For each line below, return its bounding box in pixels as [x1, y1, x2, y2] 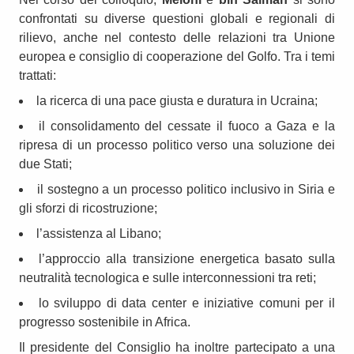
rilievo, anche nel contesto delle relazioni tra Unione [19, 30, 335, 44]
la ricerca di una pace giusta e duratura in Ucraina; [36, 93, 318, 107]
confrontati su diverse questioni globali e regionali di [19, 11, 335, 25]
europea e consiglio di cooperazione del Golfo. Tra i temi [19, 49, 335, 63]
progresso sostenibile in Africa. [19, 314, 190, 329]
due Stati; [19, 156, 72, 171]
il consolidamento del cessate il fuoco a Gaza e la [38, 119, 336, 133]
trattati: [19, 68, 56, 82]
